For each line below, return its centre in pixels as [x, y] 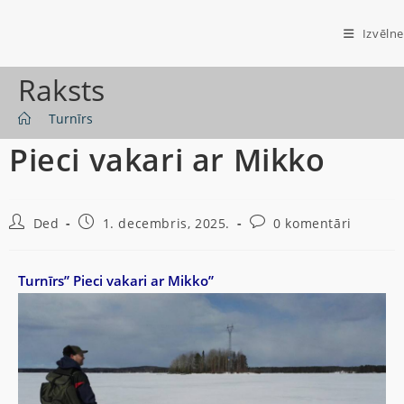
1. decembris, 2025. [166, 223]
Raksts [61, 90]
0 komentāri [312, 223]
